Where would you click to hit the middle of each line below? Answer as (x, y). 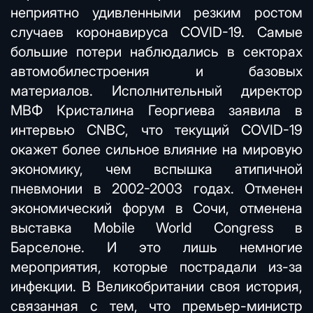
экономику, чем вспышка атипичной (156, 169)
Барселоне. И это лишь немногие (156, 247)
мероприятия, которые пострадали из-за (156, 267)
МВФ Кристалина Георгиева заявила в (156, 110)
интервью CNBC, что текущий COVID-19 (156, 130)
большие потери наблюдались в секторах (156, 52)
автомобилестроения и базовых (156, 71)
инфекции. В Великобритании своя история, (156, 286)
